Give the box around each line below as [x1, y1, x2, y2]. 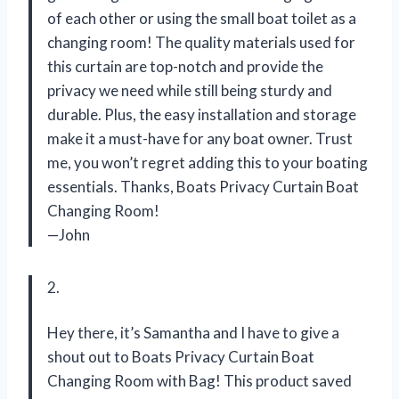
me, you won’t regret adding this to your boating [47, 153, 368, 173]
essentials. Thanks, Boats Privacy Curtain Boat [47, 177, 359, 197]
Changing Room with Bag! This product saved [47, 371, 352, 391]
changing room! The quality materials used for [47, 33, 355, 53]
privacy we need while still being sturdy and [47, 81, 332, 101]
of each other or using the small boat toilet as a [47, 9, 356, 28]
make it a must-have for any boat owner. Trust [47, 129, 353, 149]
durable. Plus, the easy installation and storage [47, 105, 356, 125]
